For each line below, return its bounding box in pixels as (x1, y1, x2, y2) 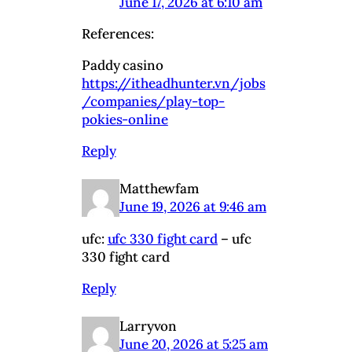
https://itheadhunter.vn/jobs (82, 74, 266, 92)
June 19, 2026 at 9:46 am (119, 197, 266, 215)
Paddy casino (82, 56, 163, 74)
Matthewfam (119, 179, 200, 197)
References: (82, 24, 155, 42)
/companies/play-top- (82, 92, 225, 110)
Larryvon (119, 317, 178, 335)
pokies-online (82, 110, 168, 128)
